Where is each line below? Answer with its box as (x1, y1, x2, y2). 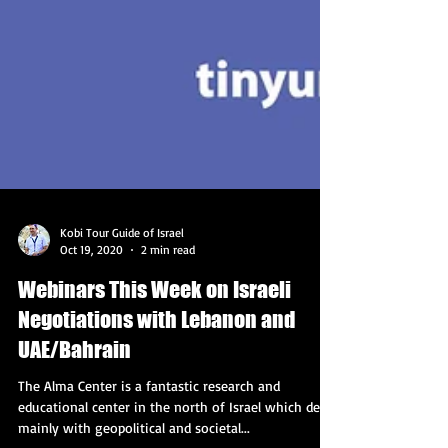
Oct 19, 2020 (60, 350, 123, 365)
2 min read (141, 350, 195, 365)
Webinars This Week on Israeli (18, 384, 291, 411)
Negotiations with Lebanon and (18, 414, 295, 441)
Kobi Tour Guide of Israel (60, 333, 184, 348)
